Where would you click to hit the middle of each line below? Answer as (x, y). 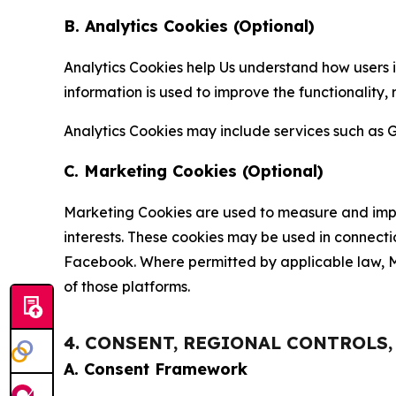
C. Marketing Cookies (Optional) (194, 171)
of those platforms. (127, 286)
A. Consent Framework (156, 369)
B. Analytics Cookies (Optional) (189, 26)
